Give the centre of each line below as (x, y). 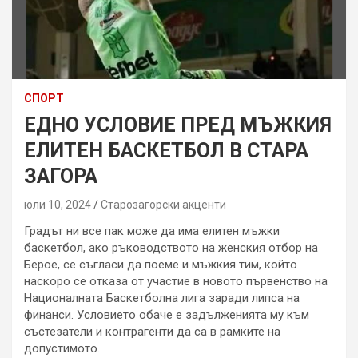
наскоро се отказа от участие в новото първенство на (176, 281)
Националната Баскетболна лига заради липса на (162, 298)
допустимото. (62, 348)
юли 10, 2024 (58, 204)
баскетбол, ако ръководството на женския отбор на (171, 247)
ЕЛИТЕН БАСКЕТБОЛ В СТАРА (166, 150)
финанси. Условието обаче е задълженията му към (167, 314)
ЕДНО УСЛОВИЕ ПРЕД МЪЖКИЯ (178, 125)
